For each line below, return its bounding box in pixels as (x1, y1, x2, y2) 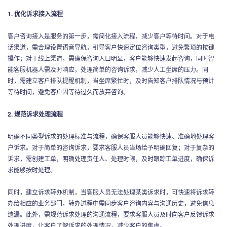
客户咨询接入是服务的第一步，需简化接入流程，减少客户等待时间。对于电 (8, 31, 214, 40)
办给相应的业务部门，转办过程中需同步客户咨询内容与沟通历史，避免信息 (8, 198, 214, 207)
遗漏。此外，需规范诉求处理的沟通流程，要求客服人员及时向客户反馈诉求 (8, 209, 214, 218)
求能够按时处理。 (8, 165, 56, 174)
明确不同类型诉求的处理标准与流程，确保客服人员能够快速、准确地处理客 (8, 131, 214, 140)
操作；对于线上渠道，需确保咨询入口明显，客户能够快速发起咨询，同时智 (8, 53, 214, 62)
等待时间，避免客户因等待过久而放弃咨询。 (8, 87, 129, 96)
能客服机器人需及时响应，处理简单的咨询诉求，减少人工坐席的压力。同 (8, 64, 208, 73)
